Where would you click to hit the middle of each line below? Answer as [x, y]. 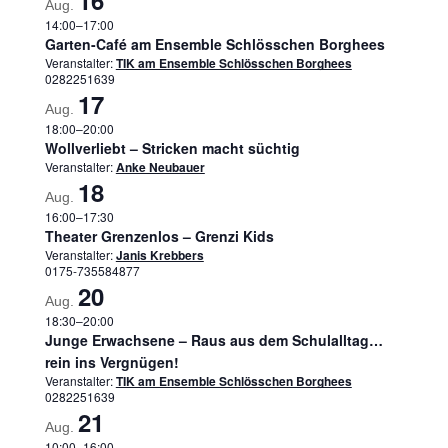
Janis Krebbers [159, 255]
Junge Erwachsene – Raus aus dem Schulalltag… [213, 340]
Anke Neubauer [160, 167]
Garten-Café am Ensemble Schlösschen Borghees [214, 44]
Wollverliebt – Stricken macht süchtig [172, 148]
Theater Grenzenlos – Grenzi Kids [159, 236]
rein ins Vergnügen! [111, 362]
